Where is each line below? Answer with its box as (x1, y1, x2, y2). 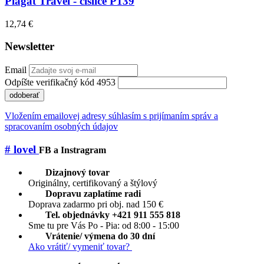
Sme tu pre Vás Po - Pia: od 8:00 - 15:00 (28, 220, 179, 230)
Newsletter (5, 40, 54, 53)
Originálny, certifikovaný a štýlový (28, 177, 157, 188)
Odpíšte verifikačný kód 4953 (5, 77, 115, 88)
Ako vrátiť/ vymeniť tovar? (28, 241, 132, 252)
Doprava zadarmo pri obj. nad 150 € (28, 199, 163, 209)
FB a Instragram (39, 144, 106, 155)
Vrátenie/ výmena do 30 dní (45, 230, 155, 241)
